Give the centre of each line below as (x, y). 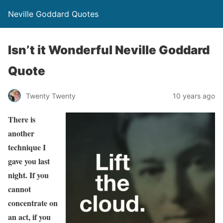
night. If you (28, 175)
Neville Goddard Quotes (53, 14)
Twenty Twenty (51, 96)
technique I (27, 147)
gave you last (29, 161)
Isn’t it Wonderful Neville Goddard (109, 50)
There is (22, 119)
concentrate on (33, 203)
